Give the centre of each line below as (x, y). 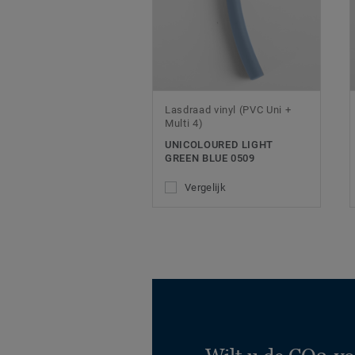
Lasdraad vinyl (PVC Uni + (228, 110)
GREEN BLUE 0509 (210, 158)
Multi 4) (184, 124)
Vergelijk (205, 188)
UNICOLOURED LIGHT (219, 145)
